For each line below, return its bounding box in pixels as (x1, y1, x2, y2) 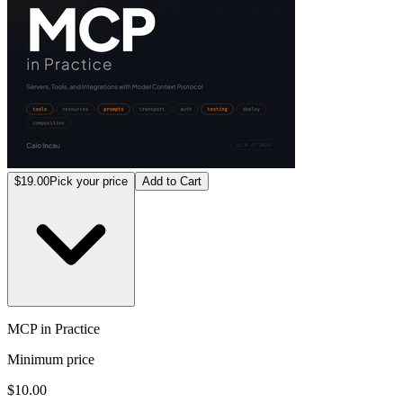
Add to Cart (142, 174, 201, 188)
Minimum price (7, 351, 94, 367)
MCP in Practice (7, 320, 100, 336)
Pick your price (49, 174, 128, 188)
